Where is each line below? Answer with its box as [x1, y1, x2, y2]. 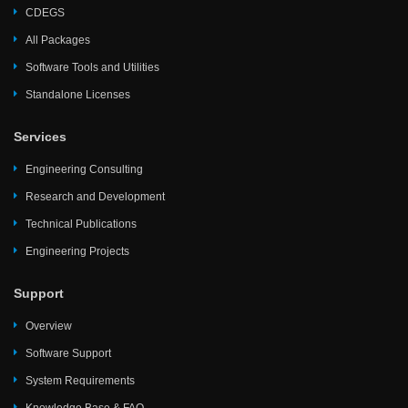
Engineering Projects [25, 245, 129, 258]
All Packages [25, 34, 90, 46]
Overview [25, 320, 72, 332]
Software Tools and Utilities [25, 61, 159, 74]
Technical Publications [25, 218, 137, 230]
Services [14, 129, 66, 144]
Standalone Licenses [25, 88, 130, 101]
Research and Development [25, 190, 165, 203]
